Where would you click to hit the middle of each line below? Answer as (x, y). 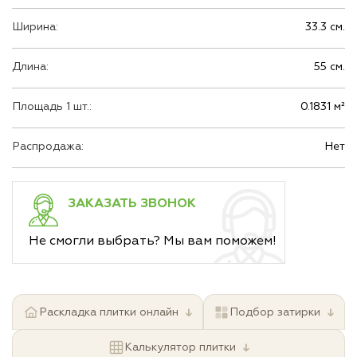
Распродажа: (48, 147)
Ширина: (35, 27)
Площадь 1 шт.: (52, 107)
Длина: (30, 67)
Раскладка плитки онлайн (108, 312)
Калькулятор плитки (180, 347)
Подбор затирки (275, 312)
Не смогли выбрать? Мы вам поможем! (153, 241)
